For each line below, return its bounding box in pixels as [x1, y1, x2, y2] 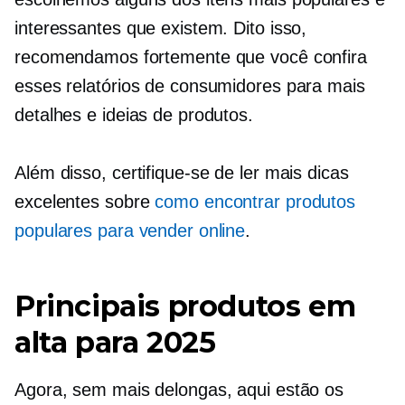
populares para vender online [14, 221, 246, 240]
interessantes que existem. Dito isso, [14, 18, 307, 38]
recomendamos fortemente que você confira [14, 47, 367, 67]
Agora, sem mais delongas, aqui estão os [14, 380, 344, 400]
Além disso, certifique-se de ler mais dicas [14, 163, 349, 183]
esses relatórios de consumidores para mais [14, 76, 365, 96]
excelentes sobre [14, 192, 155, 212]
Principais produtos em [14, 288, 356, 324]
